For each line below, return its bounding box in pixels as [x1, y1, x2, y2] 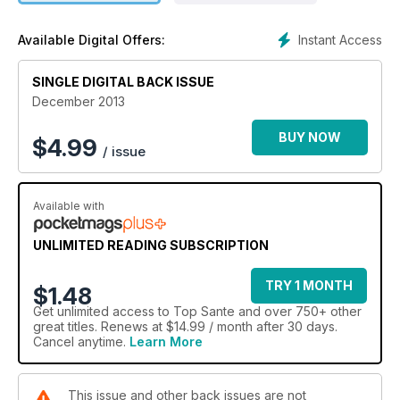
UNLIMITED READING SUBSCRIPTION [33, 237, 269, 253]
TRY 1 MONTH [265, 277, 353, 293]
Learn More [129, 333, 203, 349]
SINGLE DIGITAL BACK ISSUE [32, 73, 214, 89]
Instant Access [298, 31, 382, 47]
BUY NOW [279, 129, 341, 145]
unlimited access [57, 303, 154, 319]
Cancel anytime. [33, 333, 129, 349]
